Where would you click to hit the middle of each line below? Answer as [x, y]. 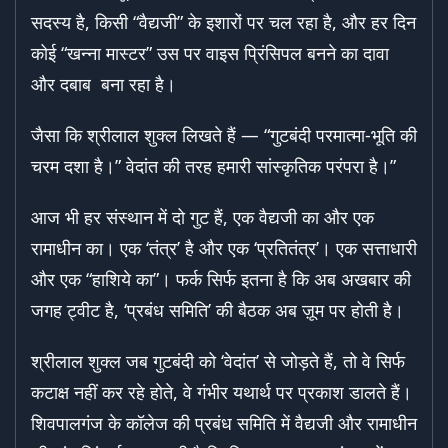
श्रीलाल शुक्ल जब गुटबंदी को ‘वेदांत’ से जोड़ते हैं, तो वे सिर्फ [218, 361]
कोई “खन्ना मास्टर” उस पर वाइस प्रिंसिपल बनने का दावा [210, 53]
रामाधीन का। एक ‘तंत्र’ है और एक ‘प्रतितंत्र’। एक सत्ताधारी [224, 248]
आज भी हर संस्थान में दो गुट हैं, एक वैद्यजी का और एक [202, 217]
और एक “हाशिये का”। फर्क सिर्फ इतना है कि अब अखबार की [221, 279]
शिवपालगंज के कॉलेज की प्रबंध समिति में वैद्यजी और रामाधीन [224, 423]
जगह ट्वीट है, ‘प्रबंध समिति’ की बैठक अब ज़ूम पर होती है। [217, 310]
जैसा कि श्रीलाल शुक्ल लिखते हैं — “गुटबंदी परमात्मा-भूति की [224, 135]
